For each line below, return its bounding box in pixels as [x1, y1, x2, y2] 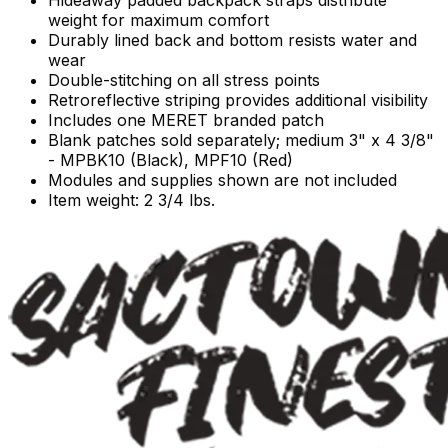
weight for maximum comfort [48, 10, 269, 31]
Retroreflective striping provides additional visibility [48, 90, 428, 111]
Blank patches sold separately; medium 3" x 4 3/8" [48, 130, 434, 151]
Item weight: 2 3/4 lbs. [48, 190, 215, 211]
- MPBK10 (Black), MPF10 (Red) [48, 150, 293, 171]
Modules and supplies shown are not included [48, 170, 397, 191]
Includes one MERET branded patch [48, 110, 324, 131]
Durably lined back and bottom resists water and [48, 30, 417, 51]
